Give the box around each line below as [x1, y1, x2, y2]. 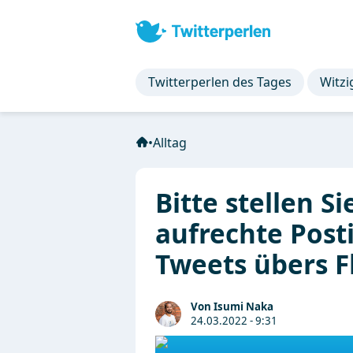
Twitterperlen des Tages [148, 73, 292, 91]
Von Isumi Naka [191, 299, 273, 314]
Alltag [153, 134, 187, 151]
